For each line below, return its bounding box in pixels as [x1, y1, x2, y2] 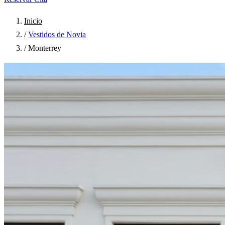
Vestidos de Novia [28, 30, 86, 39]
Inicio [24, 17, 42, 25]
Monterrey [28, 44, 61, 52]
